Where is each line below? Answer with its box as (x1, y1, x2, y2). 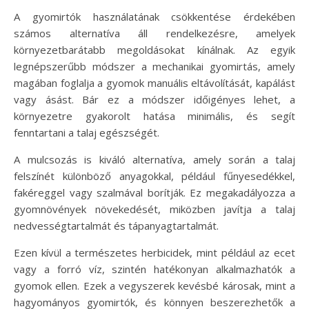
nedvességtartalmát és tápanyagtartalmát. (14, 219, 219, 233)
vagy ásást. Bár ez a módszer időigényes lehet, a (14, 92, 295, 107)
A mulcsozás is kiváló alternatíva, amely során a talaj (14, 152, 295, 167)
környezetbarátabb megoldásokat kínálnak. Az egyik (14, 43, 295, 57)
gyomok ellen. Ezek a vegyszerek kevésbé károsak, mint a (14, 279, 295, 293)
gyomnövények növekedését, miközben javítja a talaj (14, 202, 295, 217)
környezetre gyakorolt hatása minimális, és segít (14, 109, 295, 123)
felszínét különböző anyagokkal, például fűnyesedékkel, (14, 169, 295, 183)
